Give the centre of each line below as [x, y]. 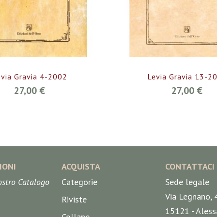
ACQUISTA [81, 167]
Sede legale [187, 182]
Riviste [74, 200]
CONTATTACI [190, 167]
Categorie [80, 182]
